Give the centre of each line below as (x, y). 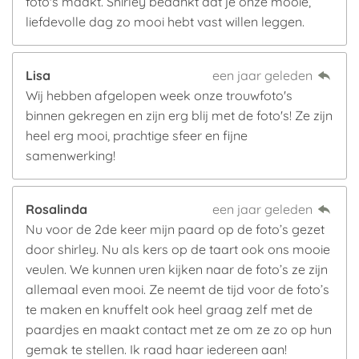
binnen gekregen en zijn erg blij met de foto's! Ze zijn (179, 115)
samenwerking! (71, 155)
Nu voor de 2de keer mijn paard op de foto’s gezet (175, 229)
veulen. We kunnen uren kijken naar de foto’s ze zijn (177, 269)
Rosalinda (56, 209)
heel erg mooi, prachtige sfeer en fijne (137, 135)
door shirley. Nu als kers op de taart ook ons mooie (178, 249)
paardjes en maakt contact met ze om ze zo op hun (179, 329)
